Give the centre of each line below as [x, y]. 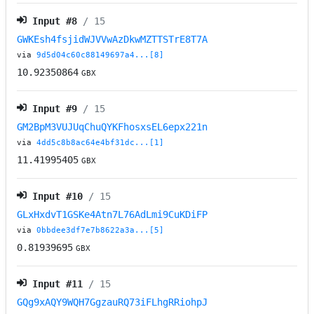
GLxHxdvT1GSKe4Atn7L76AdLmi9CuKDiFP [112, 215]
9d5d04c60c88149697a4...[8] [101, 55]
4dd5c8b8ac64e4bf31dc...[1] [101, 143]
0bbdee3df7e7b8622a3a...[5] [101, 231]
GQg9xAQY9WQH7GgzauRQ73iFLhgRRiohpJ [112, 302]
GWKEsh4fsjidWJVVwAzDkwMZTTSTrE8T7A [112, 40]
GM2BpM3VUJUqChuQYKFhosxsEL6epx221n [112, 127]
